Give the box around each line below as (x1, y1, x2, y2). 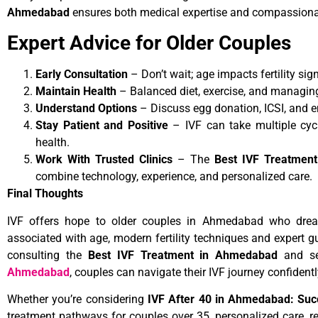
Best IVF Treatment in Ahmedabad (87, 248, 278, 262)
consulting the (7, 248, 88, 262)
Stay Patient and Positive (35, 119, 168, 133)
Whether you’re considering (7, 292, 148, 307)
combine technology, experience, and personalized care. (35, 170, 312, 184)
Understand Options (35, 102, 137, 116)
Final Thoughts (7, 187, 83, 201)
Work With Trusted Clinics (35, 153, 173, 167)
